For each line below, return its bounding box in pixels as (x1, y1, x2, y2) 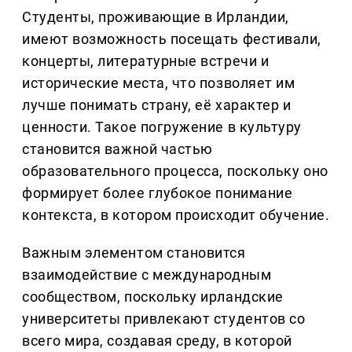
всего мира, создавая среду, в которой (22, 332, 292, 350)
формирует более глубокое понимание (22, 185, 293, 202)
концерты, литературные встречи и (22, 53, 269, 70)
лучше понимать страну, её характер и (22, 97, 291, 114)
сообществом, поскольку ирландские (22, 288, 284, 306)
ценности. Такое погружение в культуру (22, 119, 302, 136)
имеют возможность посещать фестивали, (22, 31, 321, 48)
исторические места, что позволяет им (22, 75, 295, 92)
